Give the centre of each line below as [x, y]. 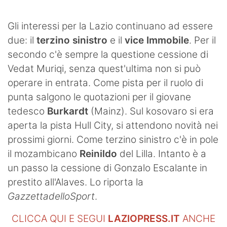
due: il [22, 40]
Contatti [27, 32]
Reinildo [98, 154]
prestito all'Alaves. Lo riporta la [75, 182]
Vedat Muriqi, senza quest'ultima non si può [104, 68]
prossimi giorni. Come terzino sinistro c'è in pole [113, 139]
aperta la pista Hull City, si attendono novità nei [113, 125]
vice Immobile [157, 40]
